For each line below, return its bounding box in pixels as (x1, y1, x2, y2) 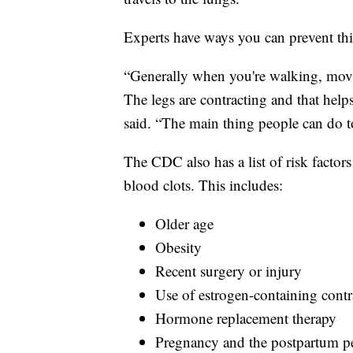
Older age (155, 213, 214, 233)
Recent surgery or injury (155, 260, 302, 281)
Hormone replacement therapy (155, 307, 336, 328)
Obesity (155, 236, 202, 257)
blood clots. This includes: (124, 174, 283, 195)
